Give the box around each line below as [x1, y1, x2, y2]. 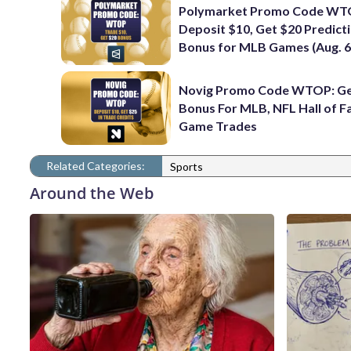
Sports [170, 160, 203, 174]
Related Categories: [46, 158, 145, 172]
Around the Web [30, 182, 154, 204]
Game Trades [179, 118, 258, 134]
